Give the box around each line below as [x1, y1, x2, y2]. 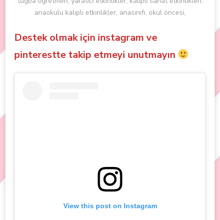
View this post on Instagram [63, 202, 157, 210]
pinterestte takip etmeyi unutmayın [14, 48, 178, 62]
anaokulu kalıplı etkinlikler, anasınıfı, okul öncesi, [34, 8, 186, 18]
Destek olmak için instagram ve [14, 31, 157, 45]
